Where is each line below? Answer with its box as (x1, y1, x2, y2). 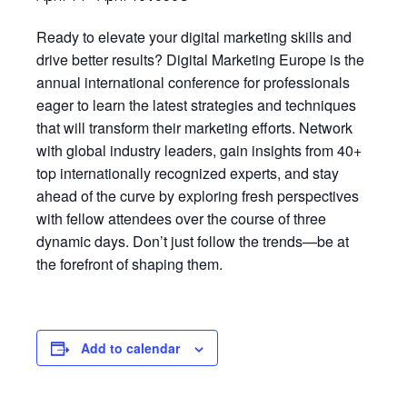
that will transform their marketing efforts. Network (36, 117, 352, 138)
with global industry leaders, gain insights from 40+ (36, 140, 362, 161)
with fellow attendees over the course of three (36, 208, 326, 229)
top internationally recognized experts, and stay (36, 163, 339, 184)
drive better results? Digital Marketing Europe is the (36, 49, 364, 70)
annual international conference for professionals (36, 72, 350, 93)
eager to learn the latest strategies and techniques (36, 94, 356, 115)
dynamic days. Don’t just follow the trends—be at (36, 231, 349, 252)
